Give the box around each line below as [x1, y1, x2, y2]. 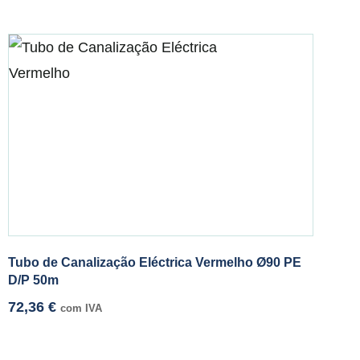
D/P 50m [8, 273, 59, 288]
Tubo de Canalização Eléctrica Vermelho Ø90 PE [8, 256, 301, 270]
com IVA [60, 302, 102, 315]
